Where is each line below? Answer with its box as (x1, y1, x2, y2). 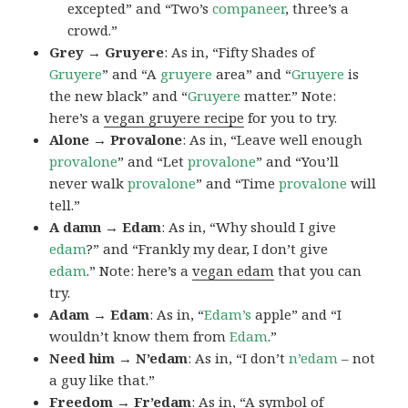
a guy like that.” (49, 371, 156, 390)
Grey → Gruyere (49, 43, 165, 62)
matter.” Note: (240, 87, 337, 106)
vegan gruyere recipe (104, 108, 245, 127)
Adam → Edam (49, 305, 150, 324)
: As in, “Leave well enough (182, 130, 363, 149)
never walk (49, 174, 128, 193)
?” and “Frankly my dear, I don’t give (87, 240, 329, 259)
